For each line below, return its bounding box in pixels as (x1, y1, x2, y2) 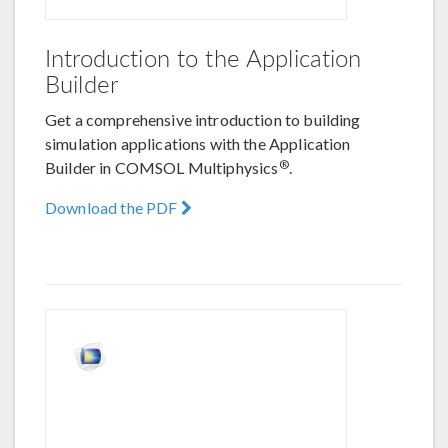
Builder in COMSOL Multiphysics (45, 158, 279, 177)
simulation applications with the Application (45, 134, 351, 153)
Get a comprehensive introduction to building (45, 110, 361, 129)
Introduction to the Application (45, 40, 362, 74)
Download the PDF (45, 198, 181, 217)
